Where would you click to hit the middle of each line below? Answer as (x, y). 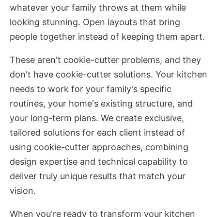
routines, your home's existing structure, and (101, 104)
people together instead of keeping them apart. (107, 37)
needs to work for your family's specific (91, 89)
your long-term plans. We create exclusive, (97, 118)
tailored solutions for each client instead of (97, 133)
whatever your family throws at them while (98, 8)
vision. (23, 191)
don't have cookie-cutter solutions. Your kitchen (108, 75)
